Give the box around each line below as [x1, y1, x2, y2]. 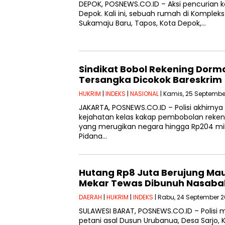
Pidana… [79, 131, 107, 142]
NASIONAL [130, 89, 159, 98]
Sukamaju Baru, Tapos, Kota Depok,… [79, 18, 206, 29]
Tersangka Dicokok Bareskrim [79, 73, 222, 86]
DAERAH [79, 193, 102, 202]
